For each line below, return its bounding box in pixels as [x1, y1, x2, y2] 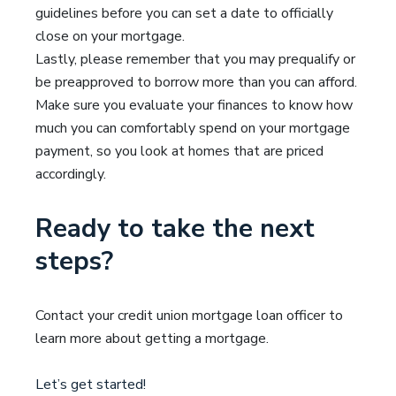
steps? [35, 244, 113, 278]
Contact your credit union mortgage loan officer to [35, 306, 343, 325]
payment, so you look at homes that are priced [35, 141, 324, 161]
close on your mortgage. [35, 27, 185, 46]
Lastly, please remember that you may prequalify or [35, 49, 355, 69]
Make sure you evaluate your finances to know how [35, 95, 353, 115]
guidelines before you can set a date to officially [35, 4, 333, 23]
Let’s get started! [35, 375, 146, 394]
